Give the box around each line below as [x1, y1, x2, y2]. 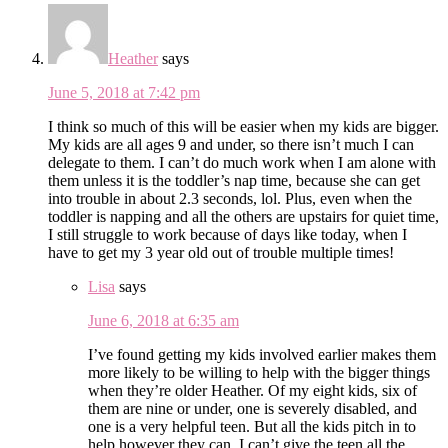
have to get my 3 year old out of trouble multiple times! [48, 243, 394, 261]
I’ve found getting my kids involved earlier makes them [88, 345, 436, 363]
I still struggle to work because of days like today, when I [48, 225, 407, 243]
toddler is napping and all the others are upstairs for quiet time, [48, 207, 439, 225]
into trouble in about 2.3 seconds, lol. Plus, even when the [48, 189, 412, 207]
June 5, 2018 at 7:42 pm [48, 83, 200, 101]
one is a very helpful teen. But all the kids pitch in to [88, 417, 416, 435]
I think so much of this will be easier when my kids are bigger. [48, 117, 439, 135]
